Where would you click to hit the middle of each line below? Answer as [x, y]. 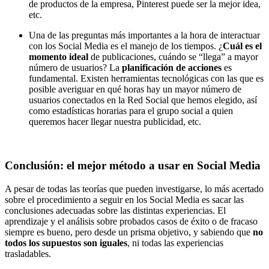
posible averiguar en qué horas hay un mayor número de [135, 89]
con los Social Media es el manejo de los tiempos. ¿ [126, 46]
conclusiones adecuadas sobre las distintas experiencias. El [115, 210]
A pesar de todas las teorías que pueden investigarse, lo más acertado [134, 189]
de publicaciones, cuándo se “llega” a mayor [173, 57]
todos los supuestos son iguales [66, 243]
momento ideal [59, 57]
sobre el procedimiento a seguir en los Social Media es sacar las [124, 199]
